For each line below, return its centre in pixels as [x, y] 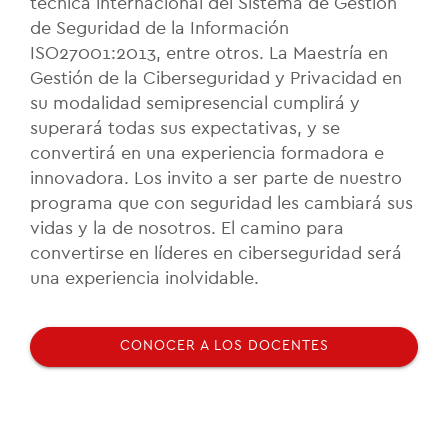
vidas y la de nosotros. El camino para [187, 227]
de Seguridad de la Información [159, 27]
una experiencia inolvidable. [144, 277]
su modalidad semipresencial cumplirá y [195, 102]
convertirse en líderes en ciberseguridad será [216, 252]
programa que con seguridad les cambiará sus [221, 202]
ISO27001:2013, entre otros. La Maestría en [209, 52]
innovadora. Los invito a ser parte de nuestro [216, 177]
